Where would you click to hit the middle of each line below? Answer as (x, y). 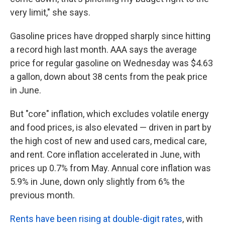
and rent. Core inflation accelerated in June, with (105, 154)
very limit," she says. (50, 12)
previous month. (42, 195)
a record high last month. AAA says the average (103, 49)
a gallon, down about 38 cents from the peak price (109, 77)
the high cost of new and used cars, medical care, (108, 141)
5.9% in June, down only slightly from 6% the (97, 182)
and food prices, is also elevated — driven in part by (111, 127)
